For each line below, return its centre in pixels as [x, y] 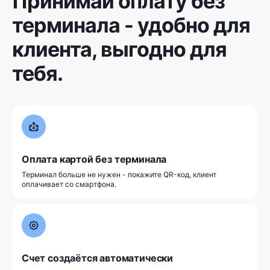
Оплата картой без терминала [94, 159]
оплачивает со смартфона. [69, 184]
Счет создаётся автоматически [97, 258]
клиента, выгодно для [119, 49]
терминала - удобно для [131, 25]
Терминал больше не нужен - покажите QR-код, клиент [119, 175]
